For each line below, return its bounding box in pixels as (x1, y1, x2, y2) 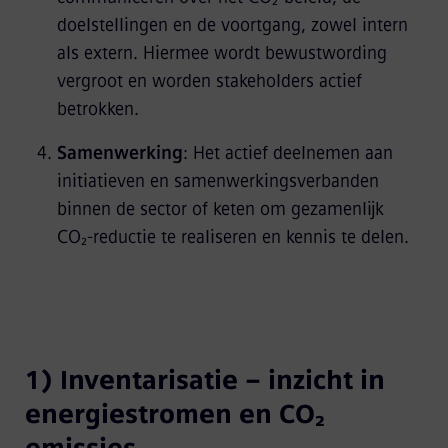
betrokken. (56, 98, 139, 120)
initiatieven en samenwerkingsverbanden (56, 170, 379, 192)
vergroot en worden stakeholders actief (56, 70, 362, 92)
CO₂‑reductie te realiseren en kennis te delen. (56, 226, 409, 248)
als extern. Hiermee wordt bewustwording (56, 42, 387, 64)
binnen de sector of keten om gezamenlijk (56, 198, 384, 220)
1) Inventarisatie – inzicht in (24, 364, 385, 396)
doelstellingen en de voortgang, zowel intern (56, 14, 408, 36)
